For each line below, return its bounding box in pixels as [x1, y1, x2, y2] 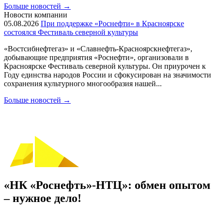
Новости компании [4, 11, 67, 19]
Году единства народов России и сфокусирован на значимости [4, 71, 211, 79]
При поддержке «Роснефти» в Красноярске [41, 19, 184, 28]
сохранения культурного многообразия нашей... [4, 79, 162, 88]
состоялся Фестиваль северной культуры [4, 28, 138, 36]
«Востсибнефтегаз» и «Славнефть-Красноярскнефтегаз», [4, 45, 192, 53]
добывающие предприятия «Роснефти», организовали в [4, 53, 189, 62]
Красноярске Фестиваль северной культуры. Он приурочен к [4, 62, 206, 70]
